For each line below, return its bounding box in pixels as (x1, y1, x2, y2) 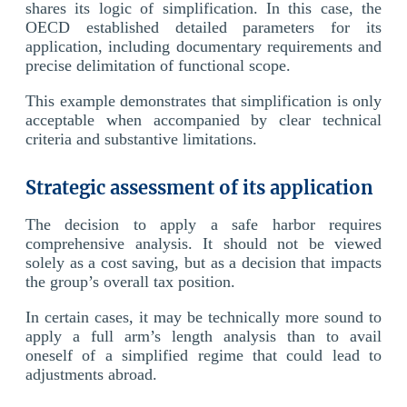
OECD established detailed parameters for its (25, 17, 382, 36)
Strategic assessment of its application (25, 175, 373, 199)
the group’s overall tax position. (25, 272, 235, 291)
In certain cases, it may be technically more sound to (25, 307, 382, 326)
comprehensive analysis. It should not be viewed (25, 233, 382, 253)
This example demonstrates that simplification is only (25, 91, 382, 110)
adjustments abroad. (25, 364, 157, 383)
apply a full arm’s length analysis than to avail (25, 326, 382, 345)
